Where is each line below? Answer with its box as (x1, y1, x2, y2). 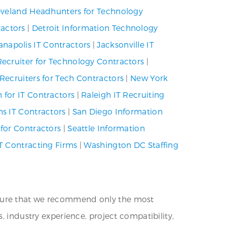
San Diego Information (72, 106, 163, 116)
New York (130, 73, 168, 83)
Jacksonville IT (97, 40, 154, 49)
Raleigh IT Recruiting (81, 90, 165, 99)
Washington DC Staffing (84, 140, 179, 149)
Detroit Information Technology (31, 23, 158, 32)
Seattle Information (67, 123, 145, 133)
